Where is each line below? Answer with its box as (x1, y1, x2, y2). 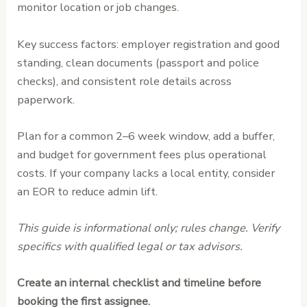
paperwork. (17, 91, 75, 108)
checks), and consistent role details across (17, 73, 232, 89)
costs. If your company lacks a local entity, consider (17, 164, 275, 181)
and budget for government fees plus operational (17, 146, 267, 162)
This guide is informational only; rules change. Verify (17, 220, 280, 236)
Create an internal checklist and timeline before (17, 275, 262, 291)
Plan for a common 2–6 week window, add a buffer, (17, 127, 275, 144)
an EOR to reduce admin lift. (17, 183, 158, 199)
